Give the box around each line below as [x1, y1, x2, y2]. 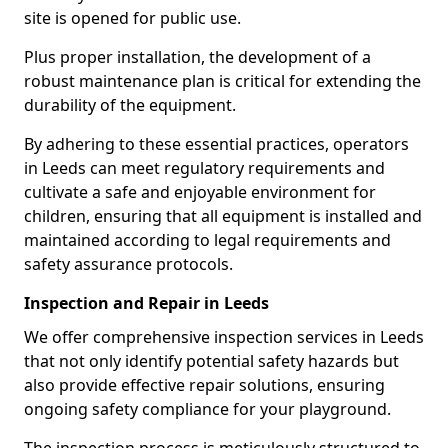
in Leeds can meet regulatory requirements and [24, 157, 385, 179]
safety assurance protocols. [24, 253, 233, 275]
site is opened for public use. [24, 7, 241, 29]
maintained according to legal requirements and [24, 229, 391, 251]
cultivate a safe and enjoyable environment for [24, 181, 376, 203]
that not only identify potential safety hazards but [24, 350, 399, 372]
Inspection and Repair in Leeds [24, 292, 269, 314]
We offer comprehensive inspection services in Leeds [24, 326, 424, 348]
